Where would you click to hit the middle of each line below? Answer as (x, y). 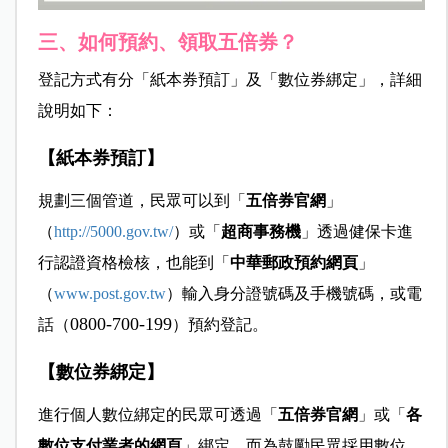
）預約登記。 (219, 324)
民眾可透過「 (229, 414)
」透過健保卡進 (356, 231)
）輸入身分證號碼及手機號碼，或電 (293, 293)
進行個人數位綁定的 (109, 414)
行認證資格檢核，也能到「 (133, 262)
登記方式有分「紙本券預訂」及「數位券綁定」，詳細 (229, 79)
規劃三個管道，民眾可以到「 (141, 200)
